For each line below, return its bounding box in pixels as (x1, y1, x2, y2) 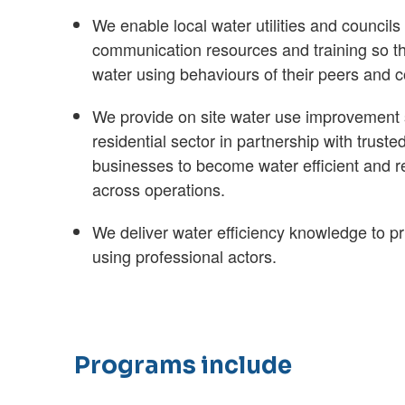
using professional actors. (92, 243, 278, 268)
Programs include (74, 351, 293, 381)
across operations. (92, 176, 226, 201)
